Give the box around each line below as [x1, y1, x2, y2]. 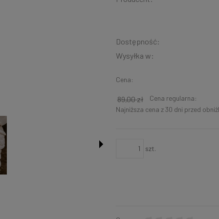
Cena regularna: [149, 93, 197, 102]
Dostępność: [115, 36, 160, 46]
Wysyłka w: [115, 50, 154, 60]
